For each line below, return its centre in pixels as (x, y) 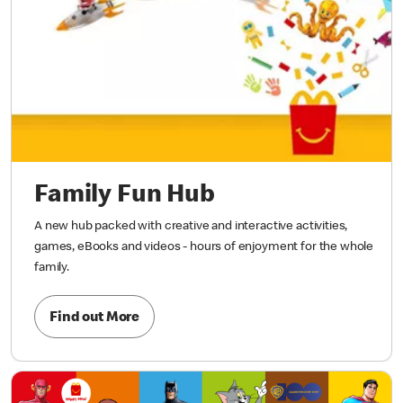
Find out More (95, 318)
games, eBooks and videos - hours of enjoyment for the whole (204, 248)
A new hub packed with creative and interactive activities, (191, 227)
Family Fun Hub (125, 197)
